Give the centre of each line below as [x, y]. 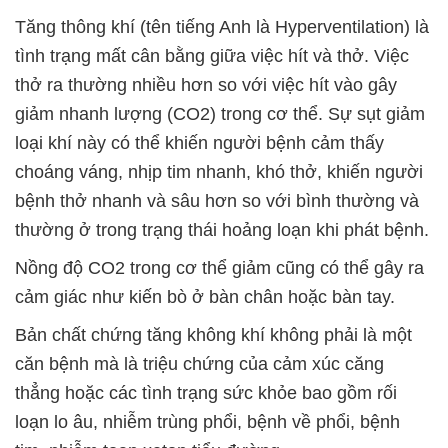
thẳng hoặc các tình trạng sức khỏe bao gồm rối [206, 393]
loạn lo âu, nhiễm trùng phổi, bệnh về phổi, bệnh [207, 422]
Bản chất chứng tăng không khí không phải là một [213, 335]
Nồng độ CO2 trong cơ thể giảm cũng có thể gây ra [219, 268]
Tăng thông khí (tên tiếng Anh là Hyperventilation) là [222, 27]
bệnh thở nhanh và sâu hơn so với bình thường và [217, 201]
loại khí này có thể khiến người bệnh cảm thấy [199, 143]
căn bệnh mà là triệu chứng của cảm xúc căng [199, 364]
